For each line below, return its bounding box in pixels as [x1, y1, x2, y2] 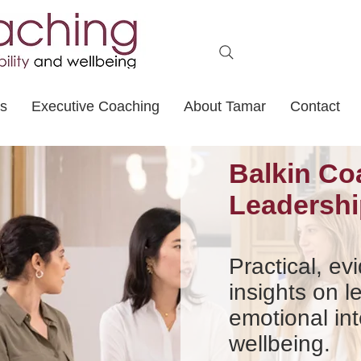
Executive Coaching [31, 98, 160, 114]
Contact [290, 98, 340, 114]
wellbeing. [229, 331, 337, 356]
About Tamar [184, 98, 266, 114]
